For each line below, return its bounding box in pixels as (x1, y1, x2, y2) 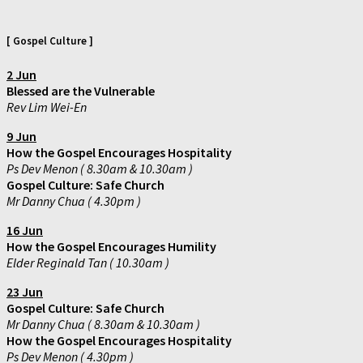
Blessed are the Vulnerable (6, 82, 155, 99)
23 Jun (6, 283, 43, 300)
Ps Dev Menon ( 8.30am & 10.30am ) (6, 160, 193, 177)
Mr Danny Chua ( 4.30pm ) (6, 192, 141, 209)
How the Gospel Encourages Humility (6, 237, 216, 254)
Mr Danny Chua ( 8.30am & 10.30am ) (6, 315, 200, 332)
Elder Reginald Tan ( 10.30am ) (6, 254, 169, 271)
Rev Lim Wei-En (6, 98, 87, 115)
